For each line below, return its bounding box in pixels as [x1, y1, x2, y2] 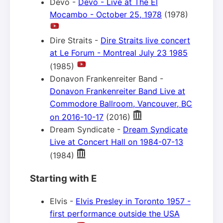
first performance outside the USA [50, 208, 180, 219]
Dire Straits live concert [101, 35, 190, 46]
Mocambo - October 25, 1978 [50, 9, 162, 20]
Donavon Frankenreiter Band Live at [50, 86, 185, 97]
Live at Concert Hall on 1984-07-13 [50, 137, 183, 147]
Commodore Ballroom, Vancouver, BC [50, 99, 192, 109]
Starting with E [30, 173, 97, 185]
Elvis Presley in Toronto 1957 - [76, 196, 191, 206]
